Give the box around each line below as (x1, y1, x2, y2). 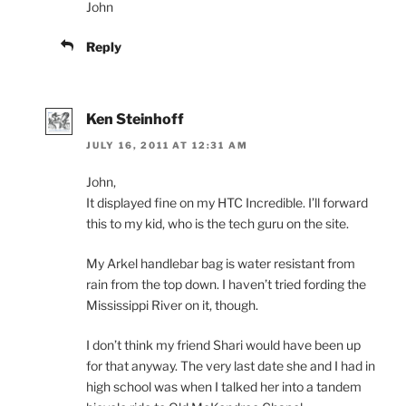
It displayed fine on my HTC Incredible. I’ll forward (86, 194, 368, 210)
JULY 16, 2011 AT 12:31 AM (86, 139, 248, 150)
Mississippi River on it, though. (86, 296, 258, 313)
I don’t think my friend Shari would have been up (86, 336, 361, 353)
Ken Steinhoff (86, 111, 184, 129)
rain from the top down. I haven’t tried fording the (86, 275, 366, 292)
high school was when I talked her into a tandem (86, 378, 362, 394)
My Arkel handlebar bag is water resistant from (86, 255, 355, 271)
